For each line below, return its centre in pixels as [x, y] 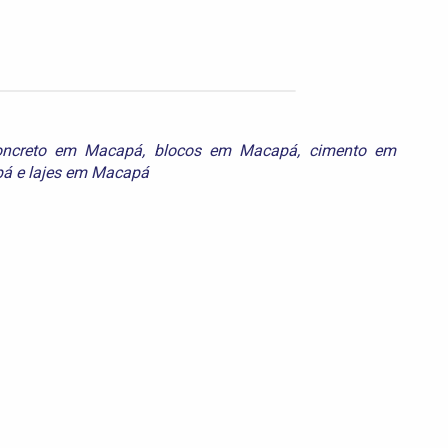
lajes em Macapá [88, 172]
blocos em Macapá [225, 150]
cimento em [352, 150]
